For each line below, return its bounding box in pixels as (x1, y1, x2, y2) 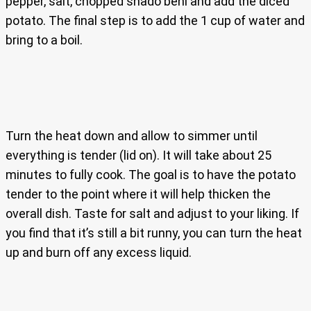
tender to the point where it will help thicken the (6, 187, 271, 202)
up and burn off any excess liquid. (6, 245, 192, 260)
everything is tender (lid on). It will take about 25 (6, 148, 271, 163)
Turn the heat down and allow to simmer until (6, 128, 258, 144)
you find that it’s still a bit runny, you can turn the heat (6, 226, 302, 241)
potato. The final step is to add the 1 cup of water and (6, 13, 305, 28)
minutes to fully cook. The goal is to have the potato (6, 167, 296, 183)
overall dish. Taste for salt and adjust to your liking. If (6, 206, 299, 221)
